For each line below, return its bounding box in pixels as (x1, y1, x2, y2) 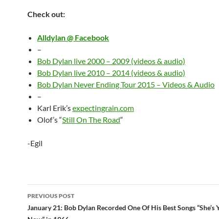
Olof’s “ (37, 115, 62, 124)
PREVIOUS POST (27, 192, 74, 199)
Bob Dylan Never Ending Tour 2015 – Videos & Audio (37, 80, 215, 89)
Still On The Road (62, 115, 120, 124)
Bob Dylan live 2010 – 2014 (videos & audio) (37, 68, 185, 77)
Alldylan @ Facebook (37, 33, 109, 42)
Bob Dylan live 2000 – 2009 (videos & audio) (37, 56, 185, 66)
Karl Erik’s (37, 103, 72, 112)
